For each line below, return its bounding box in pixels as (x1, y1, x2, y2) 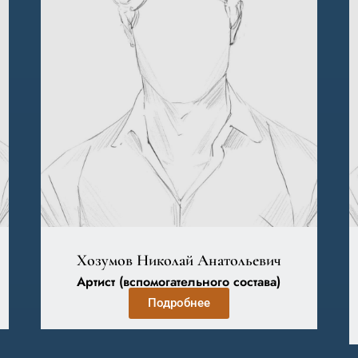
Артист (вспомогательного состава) (77, 272, 281, 291)
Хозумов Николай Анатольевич (76, 251, 281, 270)
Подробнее (147, 296, 210, 310)
